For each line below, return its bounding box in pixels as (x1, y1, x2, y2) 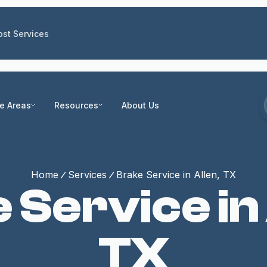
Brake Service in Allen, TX (116, 169, 236, 181)
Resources (54, 100, 98, 110)
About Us (122, 100, 159, 110)
